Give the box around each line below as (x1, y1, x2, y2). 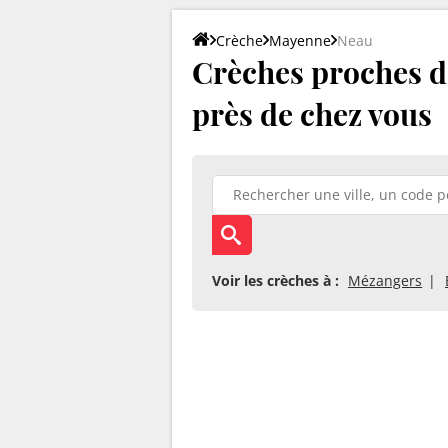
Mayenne (269, 30, 331, 50)
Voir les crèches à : (212, 270, 339, 290)
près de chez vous (192, 93, 432, 134)
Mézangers (348, 270, 422, 290)
